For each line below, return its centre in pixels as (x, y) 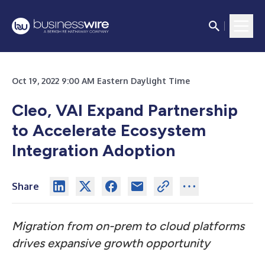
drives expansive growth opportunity (111, 243)
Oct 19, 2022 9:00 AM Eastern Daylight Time (101, 81)
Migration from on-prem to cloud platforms (128, 226)
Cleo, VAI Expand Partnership (125, 110)
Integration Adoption (93, 150)
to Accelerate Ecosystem (109, 130)
